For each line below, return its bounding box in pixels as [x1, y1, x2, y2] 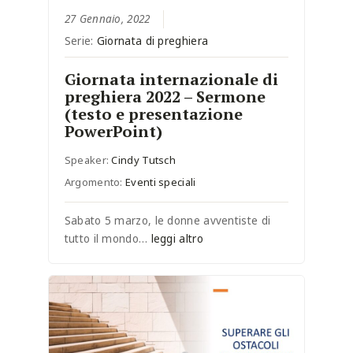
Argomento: [64, 174, 126, 189]
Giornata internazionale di [64, 68, 278, 90]
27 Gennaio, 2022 [64, 11, 150, 26]
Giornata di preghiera [96, 33, 209, 48]
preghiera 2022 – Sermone [64, 85, 266, 107]
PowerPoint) [64, 120, 162, 142]
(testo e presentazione [64, 102, 243, 124]
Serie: [64, 33, 97, 48]
